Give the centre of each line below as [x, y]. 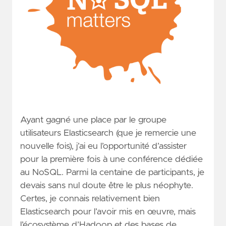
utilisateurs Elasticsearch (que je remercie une [108, 133]
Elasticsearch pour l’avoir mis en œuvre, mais [108, 212]
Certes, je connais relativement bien [90, 199]
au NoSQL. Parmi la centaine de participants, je [112, 172]
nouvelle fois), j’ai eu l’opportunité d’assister [103, 146]
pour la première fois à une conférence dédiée [111, 159]
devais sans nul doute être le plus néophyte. [107, 185]
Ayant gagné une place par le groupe [93, 120]
